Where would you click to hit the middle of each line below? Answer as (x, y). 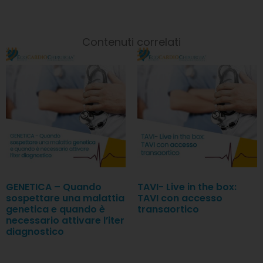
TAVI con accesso (180, 198)
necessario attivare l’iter (65, 220)
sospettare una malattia (65, 198)
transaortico (168, 209)
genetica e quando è (55, 209)
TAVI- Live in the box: (187, 187)
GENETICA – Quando (54, 187)
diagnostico (35, 231)
